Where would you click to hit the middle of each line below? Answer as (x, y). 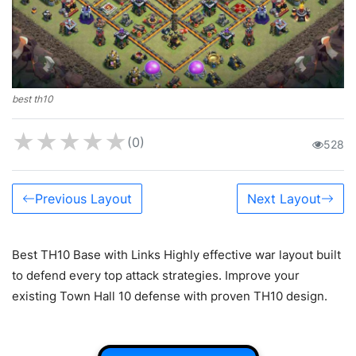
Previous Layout (83, 198)
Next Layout (284, 198)
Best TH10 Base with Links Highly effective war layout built (176, 254)
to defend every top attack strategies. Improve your (156, 275)
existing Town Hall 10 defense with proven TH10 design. (170, 296)
